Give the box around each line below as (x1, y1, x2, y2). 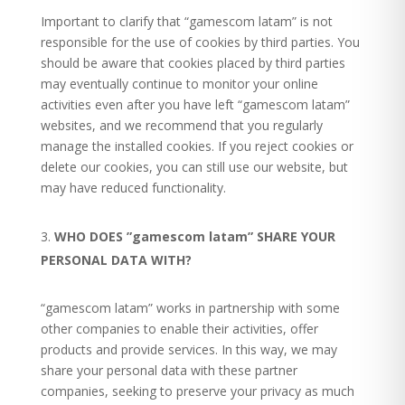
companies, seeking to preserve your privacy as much (40, 382, 354, 400)
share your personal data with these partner (40, 362, 297, 379)
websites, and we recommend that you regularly (40, 117, 323, 134)
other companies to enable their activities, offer (40, 320, 318, 337)
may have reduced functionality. (40, 179, 226, 196)
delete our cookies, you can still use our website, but (40, 158, 348, 175)
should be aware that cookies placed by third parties (40, 54, 345, 71)
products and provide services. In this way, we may (40, 341, 337, 358)
